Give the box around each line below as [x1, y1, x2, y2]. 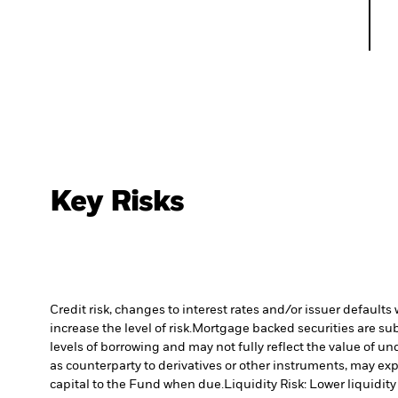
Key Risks [50, 187, 185, 218]
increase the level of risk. [50, 322, 192, 336]
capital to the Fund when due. [50, 378, 224, 392]
